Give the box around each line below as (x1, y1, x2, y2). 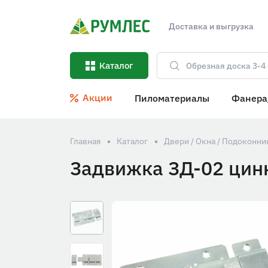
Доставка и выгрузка (168, 20, 254, 32)
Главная (70, 136, 100, 147)
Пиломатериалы (134, 92, 209, 104)
